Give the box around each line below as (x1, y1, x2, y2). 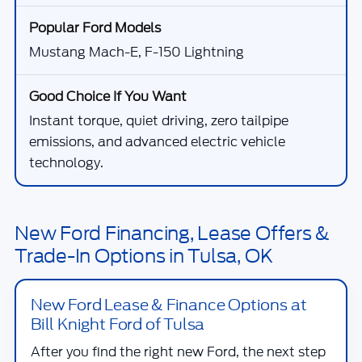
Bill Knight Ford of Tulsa (31, 313, 205, 335)
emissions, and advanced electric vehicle (29, 133, 285, 151)
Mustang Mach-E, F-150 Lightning (29, 43, 244, 61)
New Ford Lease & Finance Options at (31, 293, 307, 316)
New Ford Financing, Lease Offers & (15, 220, 330, 247)
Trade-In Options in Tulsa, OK (15, 242, 273, 270)
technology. (29, 154, 103, 172)
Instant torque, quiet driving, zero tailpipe (29, 112, 288, 130)
